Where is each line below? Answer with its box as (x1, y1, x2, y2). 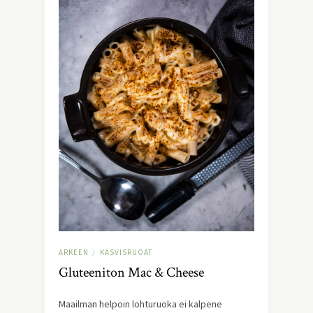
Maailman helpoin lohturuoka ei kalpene (59, 298, 222, 311)
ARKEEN (59, 247, 89, 258)
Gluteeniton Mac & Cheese (59, 263, 204, 282)
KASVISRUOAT (100, 247, 152, 258)
